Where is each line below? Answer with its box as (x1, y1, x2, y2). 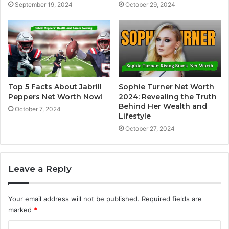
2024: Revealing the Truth (119, 92, 217, 102)
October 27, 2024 (125, 125, 175, 133)
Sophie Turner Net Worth (119, 82, 214, 92)
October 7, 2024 (15, 105, 61, 113)
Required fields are (142, 195, 202, 203)
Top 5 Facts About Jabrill (8, 82, 102, 92)
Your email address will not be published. (8, 195, 140, 203)
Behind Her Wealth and (119, 102, 207, 111)
